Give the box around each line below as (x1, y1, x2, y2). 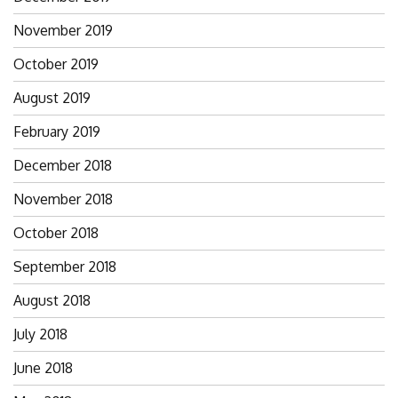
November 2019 (13, 20, 113, 39)
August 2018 (13, 291, 91, 309)
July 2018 (13, 324, 68, 343)
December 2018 (13, 155, 112, 174)
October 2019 (13, 54, 99, 73)
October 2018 (13, 223, 99, 242)
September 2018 (13, 257, 116, 275)
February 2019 (13, 122, 100, 140)
